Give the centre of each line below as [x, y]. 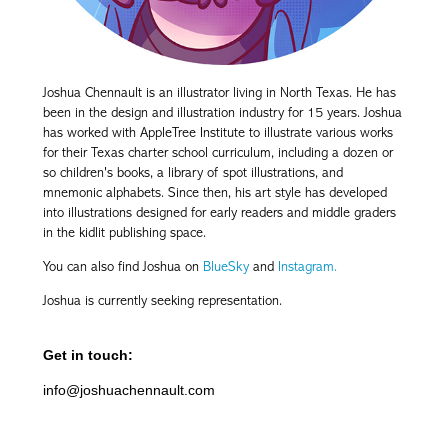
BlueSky [225, 267]
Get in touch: [87, 355]
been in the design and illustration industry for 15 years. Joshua [222, 113]
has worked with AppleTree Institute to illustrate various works [217, 133]
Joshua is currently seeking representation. [162, 301]
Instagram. [307, 267]
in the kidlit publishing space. [124, 233]
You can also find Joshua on [122, 267]
